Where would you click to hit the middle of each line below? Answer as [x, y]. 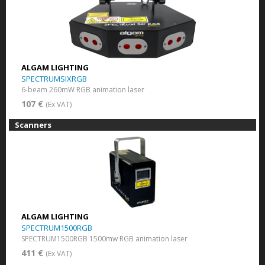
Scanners [33, 125]
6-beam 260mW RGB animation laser [83, 89]
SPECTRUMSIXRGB [54, 78]
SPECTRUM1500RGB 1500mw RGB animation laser [104, 238]
